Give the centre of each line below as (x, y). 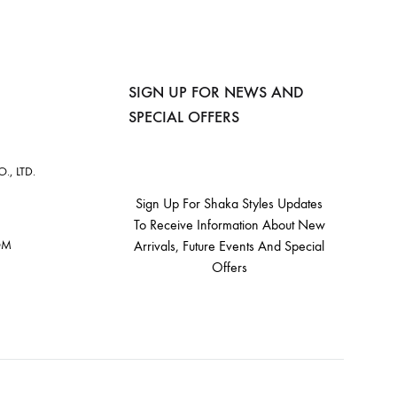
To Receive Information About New (229, 224)
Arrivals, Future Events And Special (230, 245)
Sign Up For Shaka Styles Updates (230, 203)
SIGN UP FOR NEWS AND (216, 92)
